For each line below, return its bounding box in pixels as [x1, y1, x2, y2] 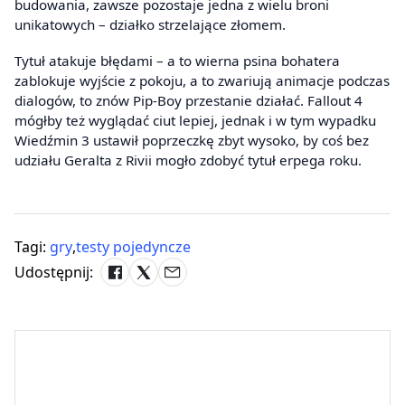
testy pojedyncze [76, 236, 191, 257]
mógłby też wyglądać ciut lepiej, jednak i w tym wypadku [14, 110, 376, 129]
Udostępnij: [14, 261, 93, 282]
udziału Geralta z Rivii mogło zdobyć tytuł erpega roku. [14, 150, 362, 169]
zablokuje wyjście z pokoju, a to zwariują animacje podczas [14, 71, 390, 89]
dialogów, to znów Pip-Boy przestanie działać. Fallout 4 [14, 90, 363, 109]
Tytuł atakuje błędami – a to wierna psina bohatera [14, 51, 340, 70]
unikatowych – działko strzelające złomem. [14, 15, 286, 34]
